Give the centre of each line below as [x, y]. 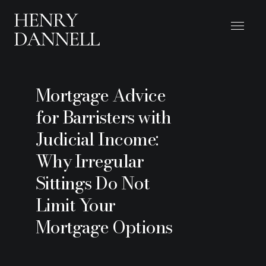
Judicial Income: [96, 139]
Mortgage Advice [100, 95]
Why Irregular [89, 161]
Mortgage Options [104, 227]
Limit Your [75, 205]
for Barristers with [103, 117]
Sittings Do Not [92, 183]
